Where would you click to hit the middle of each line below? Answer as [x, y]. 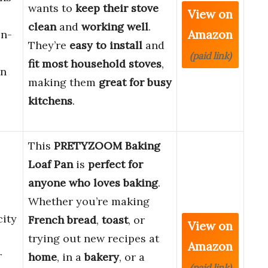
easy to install [106, 45]
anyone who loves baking [93, 183]
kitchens [50, 101]
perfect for [115, 165]
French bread [62, 220]
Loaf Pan [51, 165]
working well [115, 27]
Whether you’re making [89, 202]
